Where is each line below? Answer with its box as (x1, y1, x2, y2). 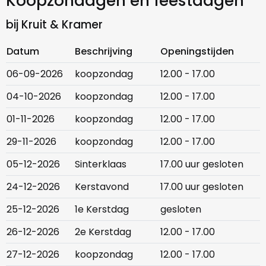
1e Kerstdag (75, 202, 129, 217)
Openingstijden (160, 45, 234, 59)
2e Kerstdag (75, 225, 131, 239)
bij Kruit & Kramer (6, 17, 103, 33)
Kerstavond (75, 180, 129, 194)
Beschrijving (75, 45, 132, 59)
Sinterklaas (75, 157, 126, 172)
